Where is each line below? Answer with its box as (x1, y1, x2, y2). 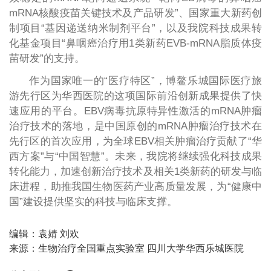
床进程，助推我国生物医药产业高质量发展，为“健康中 (8, 180, 263, 192)
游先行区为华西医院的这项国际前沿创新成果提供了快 (8, 90, 263, 102)
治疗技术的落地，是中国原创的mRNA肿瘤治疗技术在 (8, 120, 263, 132)
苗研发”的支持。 (8, 52, 85, 64)
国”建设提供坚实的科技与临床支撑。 (8, 195, 177, 207)
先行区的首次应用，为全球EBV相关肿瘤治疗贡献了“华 (8, 135, 263, 147)
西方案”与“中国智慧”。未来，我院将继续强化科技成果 (8, 150, 263, 162)
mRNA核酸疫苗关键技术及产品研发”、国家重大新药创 (8, 7, 263, 19)
